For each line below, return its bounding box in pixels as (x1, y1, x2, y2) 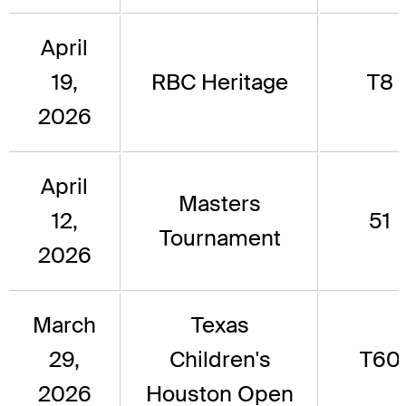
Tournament (159, 224, 281, 253)
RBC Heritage (151, 68, 288, 97)
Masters (179, 189, 261, 218)
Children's (169, 345, 271, 374)
